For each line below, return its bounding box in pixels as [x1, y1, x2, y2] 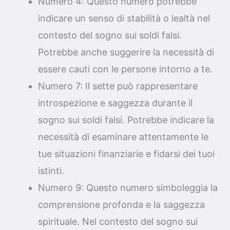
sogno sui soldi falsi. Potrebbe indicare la [38, 114, 214, 126]
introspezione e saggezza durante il [38, 98, 193, 109]
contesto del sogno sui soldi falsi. [38, 30, 182, 41]
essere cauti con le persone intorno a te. [38, 64, 213, 75]
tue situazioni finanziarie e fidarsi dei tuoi [38, 148, 215, 160]
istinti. [38, 165, 64, 177]
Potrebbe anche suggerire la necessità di [38, 47, 214, 58]
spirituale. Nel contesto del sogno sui [38, 216, 198, 227]
